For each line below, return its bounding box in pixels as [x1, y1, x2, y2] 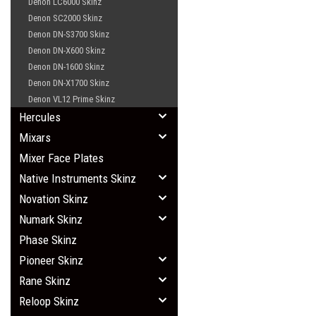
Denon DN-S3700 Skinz [28, 29, 109, 39]
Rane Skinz [19, 274, 71, 288]
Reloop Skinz [19, 294, 79, 308]
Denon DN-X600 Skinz [28, 45, 105, 56]
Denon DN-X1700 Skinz [28, 78, 109, 88]
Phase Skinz [19, 233, 77, 247]
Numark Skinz [19, 212, 83, 226]
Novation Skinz [19, 192, 88, 206]
